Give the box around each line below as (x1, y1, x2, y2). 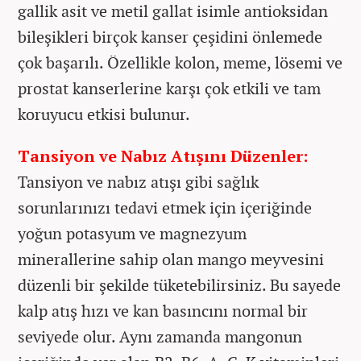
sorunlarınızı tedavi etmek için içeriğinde (18, 197, 312, 219)
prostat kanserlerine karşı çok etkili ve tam (18, 77, 321, 100)
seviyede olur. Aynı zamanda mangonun (18, 326, 302, 348)
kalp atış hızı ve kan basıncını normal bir (18, 300, 308, 322)
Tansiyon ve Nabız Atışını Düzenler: (18, 145, 308, 168)
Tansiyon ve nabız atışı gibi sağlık (18, 171, 259, 193)
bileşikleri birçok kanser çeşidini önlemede (18, 26, 322, 48)
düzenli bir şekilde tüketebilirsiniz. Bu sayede (18, 274, 341, 297)
